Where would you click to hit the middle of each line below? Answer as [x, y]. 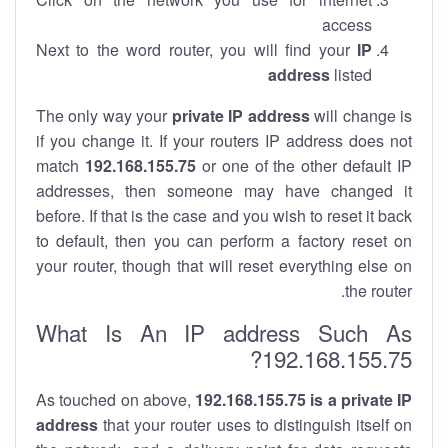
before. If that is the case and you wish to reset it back [224, 215]
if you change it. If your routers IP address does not [224, 140]
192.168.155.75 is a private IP [303, 399]
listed [351, 74]
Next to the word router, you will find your [196, 49]
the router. [378, 290]
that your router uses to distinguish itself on [255, 424]
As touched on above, [115, 399]
